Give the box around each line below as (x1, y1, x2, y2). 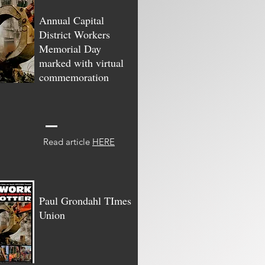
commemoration (39, 70, 112, 84)
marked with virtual (39, 56, 124, 70)
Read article (43, 136, 92, 147)
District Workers (39, 27, 110, 41)
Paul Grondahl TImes (39, 193, 131, 208)
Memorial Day (39, 41, 101, 56)
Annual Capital (39, 13, 104, 27)
